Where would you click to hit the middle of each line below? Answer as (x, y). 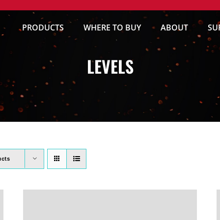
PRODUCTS (43, 27)
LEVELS (110, 66)
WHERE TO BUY (112, 27)
